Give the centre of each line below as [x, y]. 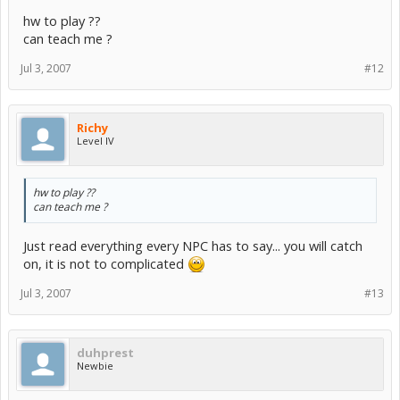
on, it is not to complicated [105, 263]
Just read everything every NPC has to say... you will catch [193, 245]
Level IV [96, 141]
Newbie [95, 365]
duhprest [105, 352]
